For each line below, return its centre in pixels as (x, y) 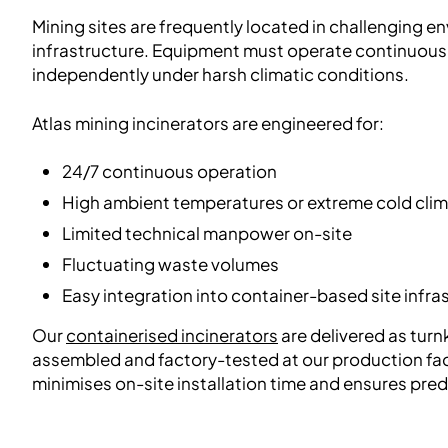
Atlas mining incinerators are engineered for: (208, 122)
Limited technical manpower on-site (206, 233)
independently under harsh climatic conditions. (220, 73)
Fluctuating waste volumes (170, 264)
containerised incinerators (172, 335)
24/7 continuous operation (169, 170)
